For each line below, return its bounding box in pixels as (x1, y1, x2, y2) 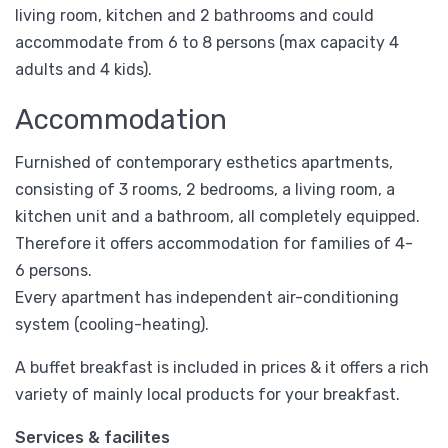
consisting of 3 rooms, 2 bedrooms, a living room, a (15, 179, 395, 199)
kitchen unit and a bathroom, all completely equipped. (15, 206, 420, 226)
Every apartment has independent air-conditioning (15, 287, 399, 307)
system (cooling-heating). (15, 314, 213, 334)
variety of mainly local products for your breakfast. (15, 384, 400, 404)
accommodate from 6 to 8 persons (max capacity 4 (15, 32, 399, 52)
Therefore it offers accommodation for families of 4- (15, 233, 413, 253)
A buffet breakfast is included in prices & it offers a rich (15, 357, 429, 377)
